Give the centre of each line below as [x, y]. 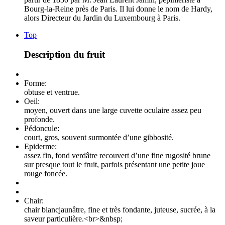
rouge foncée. [46, 173]
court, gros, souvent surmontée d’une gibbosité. [99, 137]
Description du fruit [65, 55]
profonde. [39, 119]
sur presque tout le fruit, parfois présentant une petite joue [115, 164]
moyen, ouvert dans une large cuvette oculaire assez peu [113, 110]
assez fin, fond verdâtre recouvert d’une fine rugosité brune [117, 155]
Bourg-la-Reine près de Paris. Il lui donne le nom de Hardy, [118, 9]
